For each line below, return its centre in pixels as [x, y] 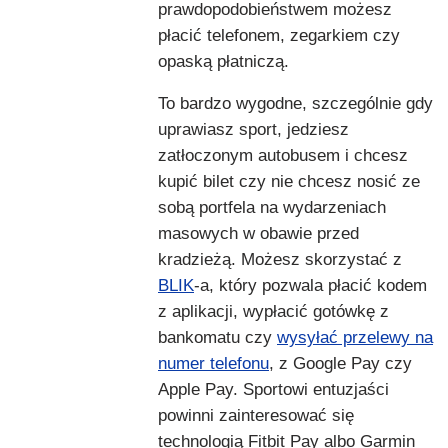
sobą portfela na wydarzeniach [272, 208]
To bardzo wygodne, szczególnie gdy [295, 104]
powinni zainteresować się [256, 416]
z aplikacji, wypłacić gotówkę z [273, 312]
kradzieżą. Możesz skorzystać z [280, 260]
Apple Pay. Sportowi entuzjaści [273, 390]
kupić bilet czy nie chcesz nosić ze [289, 182]
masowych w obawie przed [258, 234]
